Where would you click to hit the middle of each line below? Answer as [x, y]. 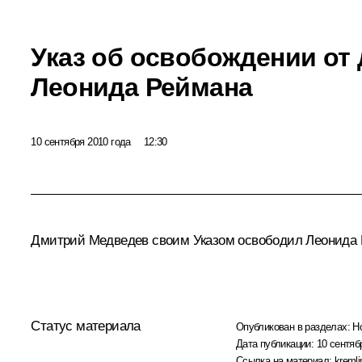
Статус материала [86, 326]
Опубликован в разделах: [294, 327]
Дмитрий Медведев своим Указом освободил [168, 241]
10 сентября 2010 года [81, 141]
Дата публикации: [276, 344]
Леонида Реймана [142, 87]
